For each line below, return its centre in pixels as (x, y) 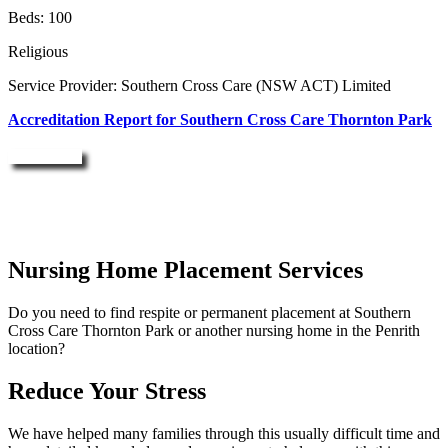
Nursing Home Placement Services (185, 270)
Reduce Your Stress (107, 391)
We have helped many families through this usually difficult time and (224, 434)
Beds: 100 (40, 18)
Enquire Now (45, 157)
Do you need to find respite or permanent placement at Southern (209, 313)
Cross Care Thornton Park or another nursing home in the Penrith (214, 331)
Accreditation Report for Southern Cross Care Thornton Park (220, 120)
